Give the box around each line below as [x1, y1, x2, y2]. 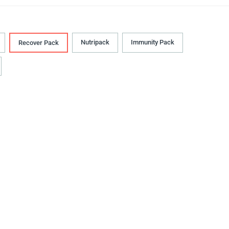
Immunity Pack [131, 38, 174, 47]
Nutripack [81, 38, 109, 47]
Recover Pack [18, 39, 59, 47]
